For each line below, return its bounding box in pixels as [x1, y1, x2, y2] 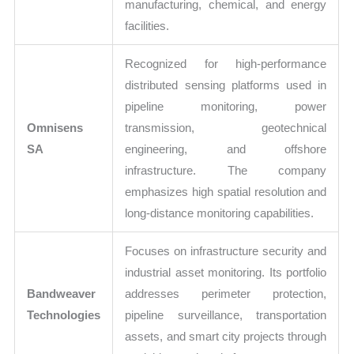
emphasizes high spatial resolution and [125, 184, 327, 198]
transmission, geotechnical [125, 120, 327, 134]
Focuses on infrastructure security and [125, 243, 327, 258]
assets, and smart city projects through [125, 329, 327, 343]
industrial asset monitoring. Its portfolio [125, 265, 327, 279]
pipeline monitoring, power [125, 99, 327, 113]
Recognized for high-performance [125, 56, 327, 70]
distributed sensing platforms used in [125, 77, 327, 92]
